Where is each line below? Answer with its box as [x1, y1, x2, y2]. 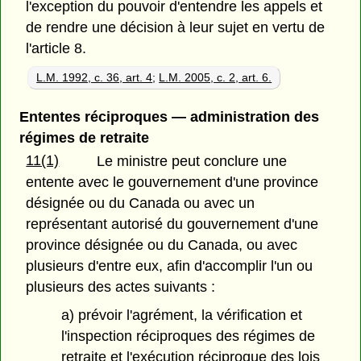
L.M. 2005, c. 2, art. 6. [159, 70, 272, 84]
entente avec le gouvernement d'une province [26, 173, 319, 190]
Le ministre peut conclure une [97, 152, 288, 169]
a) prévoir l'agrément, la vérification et [61, 306, 303, 323]
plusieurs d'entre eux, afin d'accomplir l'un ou [26, 257, 313, 274]
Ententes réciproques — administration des [19, 108, 319, 125]
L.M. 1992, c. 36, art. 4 [36, 70, 153, 84]
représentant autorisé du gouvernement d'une [26, 215, 319, 232]
